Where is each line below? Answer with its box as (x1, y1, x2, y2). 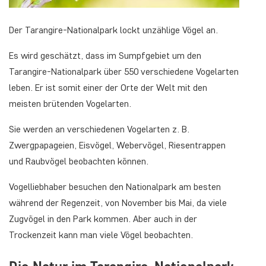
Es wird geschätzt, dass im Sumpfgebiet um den (9, 49, 201, 61)
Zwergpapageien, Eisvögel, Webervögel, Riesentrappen (9, 139, 226, 151)
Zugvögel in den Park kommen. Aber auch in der (9, 213, 197, 224)
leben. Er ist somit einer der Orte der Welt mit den (9, 81, 207, 93)
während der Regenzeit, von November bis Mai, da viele (9, 197, 227, 208)
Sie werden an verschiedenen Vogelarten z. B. (9, 123, 189, 135)
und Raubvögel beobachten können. (9, 155, 148, 167)
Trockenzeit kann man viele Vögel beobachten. (9, 229, 193, 240)
